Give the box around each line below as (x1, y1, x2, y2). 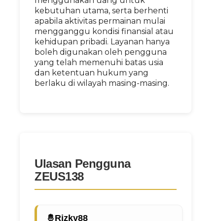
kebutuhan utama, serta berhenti (35, 6, 168, 15)
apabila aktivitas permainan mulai (35, 16, 165, 26)
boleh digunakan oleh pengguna (35, 47, 167, 57)
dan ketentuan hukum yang (35, 68, 148, 77)
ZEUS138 (35, 170, 84, 183)
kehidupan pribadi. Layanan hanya (35, 37, 170, 46)
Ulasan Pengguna (35, 157, 131, 170)
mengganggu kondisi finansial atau (35, 27, 174, 36)
